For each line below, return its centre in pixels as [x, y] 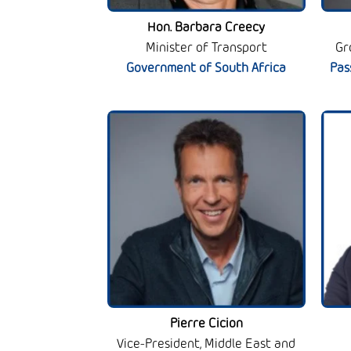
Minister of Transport [206, 48]
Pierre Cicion [206, 324]
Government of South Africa [206, 68]
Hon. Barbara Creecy [206, 27]
